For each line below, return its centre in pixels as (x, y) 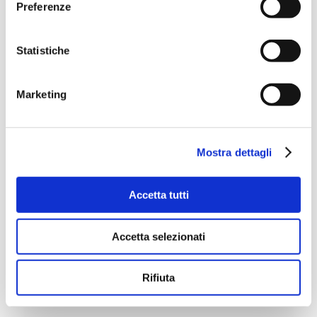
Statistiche (43, 50)
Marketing (41, 94)
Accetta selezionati (158, 236)
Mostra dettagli (234, 152)
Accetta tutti (158, 195)
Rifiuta (158, 277)
